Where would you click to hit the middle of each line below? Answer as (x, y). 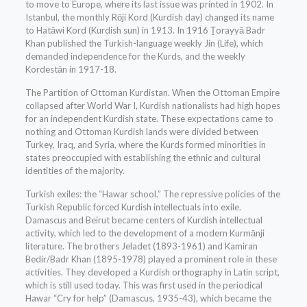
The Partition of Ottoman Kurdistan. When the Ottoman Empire (152, 93)
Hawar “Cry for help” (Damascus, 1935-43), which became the (148, 298)
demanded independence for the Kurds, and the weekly (135, 57)
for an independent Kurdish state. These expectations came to (149, 119)
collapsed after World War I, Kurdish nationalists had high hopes (152, 106)
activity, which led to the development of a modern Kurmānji (145, 233)
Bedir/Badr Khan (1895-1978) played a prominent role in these (151, 259)
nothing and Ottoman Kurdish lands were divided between (142, 132)
